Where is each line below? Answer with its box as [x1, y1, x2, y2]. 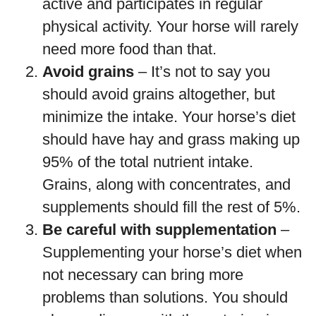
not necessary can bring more [42, 266, 243, 284]
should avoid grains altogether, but [42, 85, 275, 103]
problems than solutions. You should [42, 288, 288, 306]
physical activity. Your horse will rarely [42, 18, 298, 35]
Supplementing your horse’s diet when [42, 243, 302, 261]
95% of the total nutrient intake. [42, 153, 253, 171]
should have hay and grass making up [42, 130, 300, 148]
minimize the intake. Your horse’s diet [42, 108, 296, 126]
